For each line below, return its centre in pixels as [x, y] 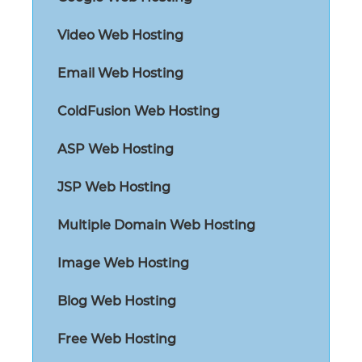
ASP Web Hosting [116, 149]
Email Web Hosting [120, 73]
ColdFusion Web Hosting [139, 111]
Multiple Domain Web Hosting [156, 225]
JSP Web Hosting [114, 187]
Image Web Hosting [123, 263]
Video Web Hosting [120, 35]
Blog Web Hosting [117, 301]
